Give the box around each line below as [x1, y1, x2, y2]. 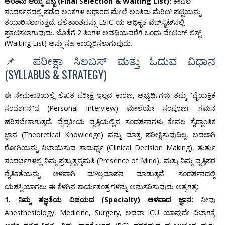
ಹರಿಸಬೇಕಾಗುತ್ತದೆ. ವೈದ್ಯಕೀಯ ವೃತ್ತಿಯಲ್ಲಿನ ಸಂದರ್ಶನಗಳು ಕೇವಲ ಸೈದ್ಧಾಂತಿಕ [4, 117, 216, 127]
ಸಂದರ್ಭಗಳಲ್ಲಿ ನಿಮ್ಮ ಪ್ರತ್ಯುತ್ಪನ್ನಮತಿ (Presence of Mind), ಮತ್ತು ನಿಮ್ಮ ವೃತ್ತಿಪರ [4, 156, 216, 166]
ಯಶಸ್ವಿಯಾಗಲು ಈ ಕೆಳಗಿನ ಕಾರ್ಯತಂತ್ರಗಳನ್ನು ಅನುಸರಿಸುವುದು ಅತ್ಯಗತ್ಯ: [4, 182, 198, 192]
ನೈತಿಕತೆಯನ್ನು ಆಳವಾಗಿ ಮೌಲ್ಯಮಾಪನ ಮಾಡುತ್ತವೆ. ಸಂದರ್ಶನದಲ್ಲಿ [4, 169, 216, 179]
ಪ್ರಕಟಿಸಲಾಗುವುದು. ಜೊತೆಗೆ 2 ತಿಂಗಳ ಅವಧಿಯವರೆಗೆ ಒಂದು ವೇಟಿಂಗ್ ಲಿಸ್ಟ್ [4, 28, 201, 38]
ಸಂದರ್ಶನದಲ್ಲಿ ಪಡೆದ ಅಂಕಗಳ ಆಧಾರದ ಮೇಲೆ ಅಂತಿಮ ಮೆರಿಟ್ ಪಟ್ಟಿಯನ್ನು [4, 7, 201, 17]
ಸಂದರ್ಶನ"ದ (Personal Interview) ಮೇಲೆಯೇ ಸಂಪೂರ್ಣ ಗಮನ [4, 103, 216, 114]
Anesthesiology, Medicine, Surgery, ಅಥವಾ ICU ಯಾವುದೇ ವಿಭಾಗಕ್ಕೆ [4, 208, 216, 218]
